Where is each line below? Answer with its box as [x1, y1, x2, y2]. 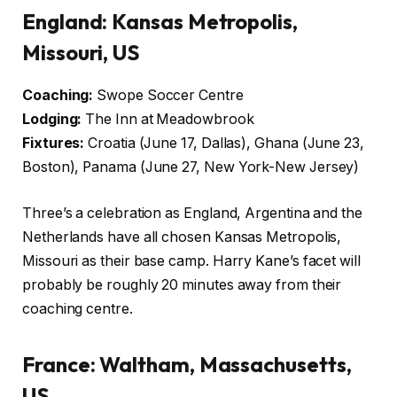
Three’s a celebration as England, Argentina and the [22, 205, 362, 222]
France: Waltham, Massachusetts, [22, 351, 352, 378]
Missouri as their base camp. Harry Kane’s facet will [22, 253, 361, 270]
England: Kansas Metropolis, [22, 7, 298, 35]
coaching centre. [22, 300, 133, 318]
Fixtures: [22, 135, 85, 152]
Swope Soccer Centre [93, 87, 244, 105]
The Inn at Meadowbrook [82, 111, 254, 128]
